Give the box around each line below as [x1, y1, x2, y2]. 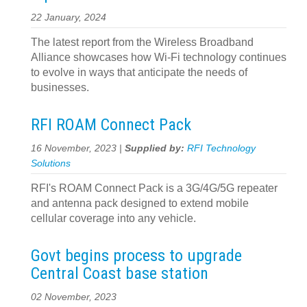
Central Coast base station [31, 264, 208, 283]
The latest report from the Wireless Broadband [31, 36, 254, 48]
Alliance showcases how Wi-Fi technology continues [31, 51, 286, 63]
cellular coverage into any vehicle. [31, 212, 196, 224]
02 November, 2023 [31, 292, 116, 302]
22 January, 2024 [31, 12, 106, 23]
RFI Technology [187, 143, 256, 153]
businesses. [31, 82, 89, 93]
